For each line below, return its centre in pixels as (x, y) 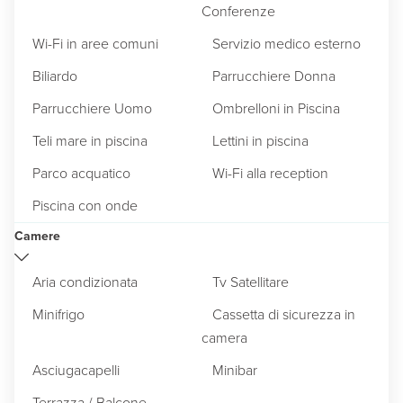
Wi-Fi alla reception (270, 173)
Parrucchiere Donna (274, 76)
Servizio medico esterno (287, 43)
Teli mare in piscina (90, 140)
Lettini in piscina (260, 140)
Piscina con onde (85, 205)
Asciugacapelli (76, 370)
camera (224, 337)
